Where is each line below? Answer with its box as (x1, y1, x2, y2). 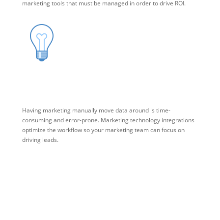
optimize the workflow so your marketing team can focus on (22, 126, 185, 135)
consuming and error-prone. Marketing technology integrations (22, 116, 194, 125)
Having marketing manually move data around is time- (22, 106, 170, 115)
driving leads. (22, 136, 60, 144)
